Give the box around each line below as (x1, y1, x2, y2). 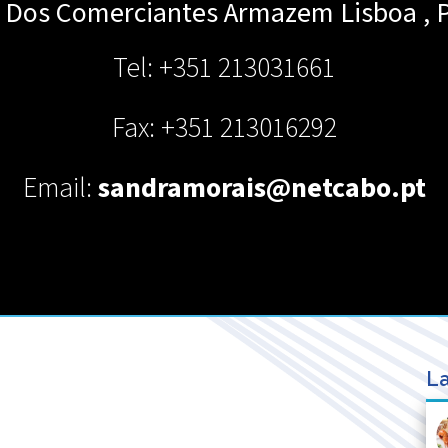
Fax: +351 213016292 (111, 109, 337, 147)
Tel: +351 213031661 (113, 49, 335, 87)
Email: (22, 169, 98, 207)
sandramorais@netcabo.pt (97, 169, 426, 207)
